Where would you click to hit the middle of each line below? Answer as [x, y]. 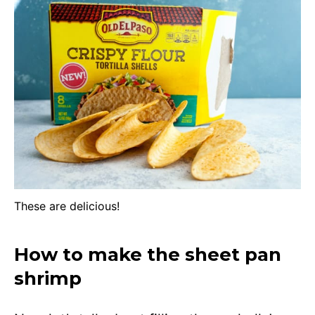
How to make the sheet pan [148, 255]
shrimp [48, 279]
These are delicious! [67, 206]
